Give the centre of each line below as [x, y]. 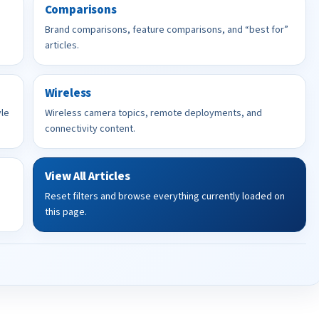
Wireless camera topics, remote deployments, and [153, 113]
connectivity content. [90, 129]
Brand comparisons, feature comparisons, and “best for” [166, 30]
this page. [66, 212]
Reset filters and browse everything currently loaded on [164, 197]
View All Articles [87, 177]
